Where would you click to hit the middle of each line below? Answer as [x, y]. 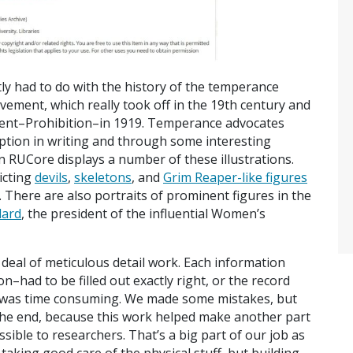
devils [51, 177]
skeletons [103, 177]
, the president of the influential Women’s [143, 213]
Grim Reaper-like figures [235, 177]
